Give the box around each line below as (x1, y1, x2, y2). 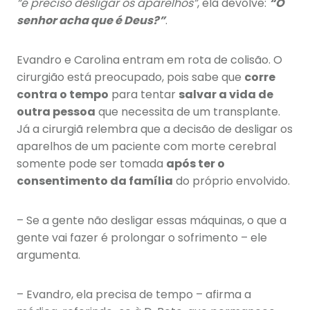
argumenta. (17, 247, 80, 264)
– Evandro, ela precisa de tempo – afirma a (17, 286, 251, 303)
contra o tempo (17, 86, 109, 103)
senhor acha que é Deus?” (17, 12, 165, 29)
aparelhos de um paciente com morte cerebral (17, 138, 276, 155)
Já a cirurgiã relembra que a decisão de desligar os (17, 121, 293, 138)
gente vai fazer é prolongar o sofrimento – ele (17, 230, 267, 246)
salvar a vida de (179, 86, 273, 103)
